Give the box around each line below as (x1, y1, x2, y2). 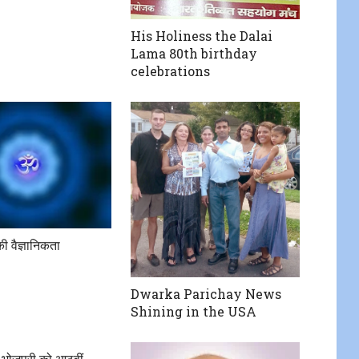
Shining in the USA (131, 303, 257, 321)
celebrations (131, 63, 211, 80)
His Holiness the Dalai (131, 27, 273, 45)
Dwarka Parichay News (131, 285, 282, 303)
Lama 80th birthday (131, 45, 258, 63)
